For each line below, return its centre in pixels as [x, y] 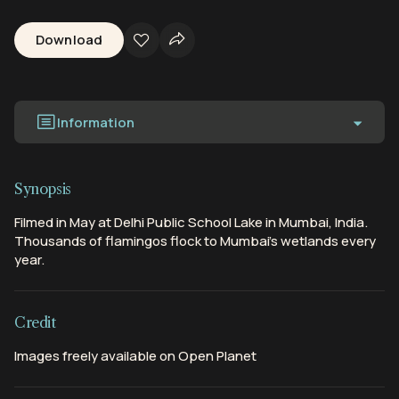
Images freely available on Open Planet [135, 356]
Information [96, 122]
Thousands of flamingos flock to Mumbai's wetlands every [195, 241]
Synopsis [43, 189]
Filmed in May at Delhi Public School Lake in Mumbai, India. [191, 223]
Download [69, 41]
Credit [35, 323]
